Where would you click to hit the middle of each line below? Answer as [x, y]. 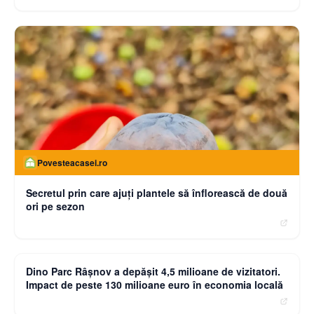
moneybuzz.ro [65, 241]
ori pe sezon [55, 206]
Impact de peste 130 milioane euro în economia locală [155, 285]
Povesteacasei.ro [72, 163]
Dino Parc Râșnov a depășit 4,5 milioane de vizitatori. [153, 272]
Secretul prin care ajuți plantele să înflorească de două [157, 193]
